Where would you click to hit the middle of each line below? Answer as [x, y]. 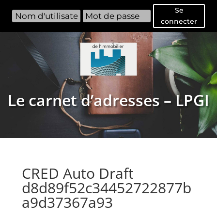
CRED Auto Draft [77, 173]
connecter [179, 21]
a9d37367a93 [67, 202]
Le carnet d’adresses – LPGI [108, 100]
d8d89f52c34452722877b [106, 187]
